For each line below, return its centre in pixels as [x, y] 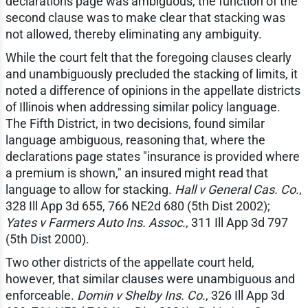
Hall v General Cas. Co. [236, 190]
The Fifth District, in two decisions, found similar [135, 124]
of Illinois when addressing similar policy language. [143, 107]
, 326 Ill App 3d [245, 296]
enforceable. [41, 296]
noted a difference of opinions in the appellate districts [153, 91]
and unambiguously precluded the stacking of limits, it [151, 74]
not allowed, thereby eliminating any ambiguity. [133, 34]
